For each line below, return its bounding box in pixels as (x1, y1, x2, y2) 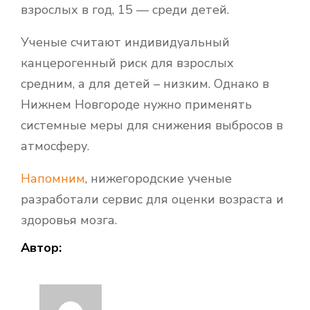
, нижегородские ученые (85, 170, 232, 187)
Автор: (21, 239, 62, 256)
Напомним (21, 170, 85, 187)
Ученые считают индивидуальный (21, 33, 230, 51)
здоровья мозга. (21, 211, 117, 228)
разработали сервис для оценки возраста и (21, 190, 284, 208)
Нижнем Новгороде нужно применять (21, 95, 252, 113)
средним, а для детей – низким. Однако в (21, 75, 269, 92)
